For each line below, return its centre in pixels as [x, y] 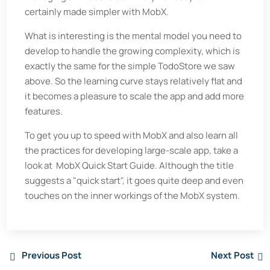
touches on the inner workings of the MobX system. [133, 195]
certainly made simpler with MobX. [97, 11]
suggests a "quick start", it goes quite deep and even [134, 180]
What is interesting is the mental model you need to [133, 36]
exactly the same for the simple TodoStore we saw [130, 66]
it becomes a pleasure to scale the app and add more [135, 96]
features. [44, 111]
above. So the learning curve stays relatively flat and [134, 81]
